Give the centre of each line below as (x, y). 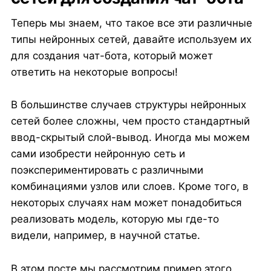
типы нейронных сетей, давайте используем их (131, 40)
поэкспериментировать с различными (107, 170)
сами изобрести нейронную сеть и (98, 154)
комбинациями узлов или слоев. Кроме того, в (129, 187)
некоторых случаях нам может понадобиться (126, 203)
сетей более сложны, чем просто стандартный (130, 121)
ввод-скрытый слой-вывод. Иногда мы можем (130, 138)
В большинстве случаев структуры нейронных (128, 105)
